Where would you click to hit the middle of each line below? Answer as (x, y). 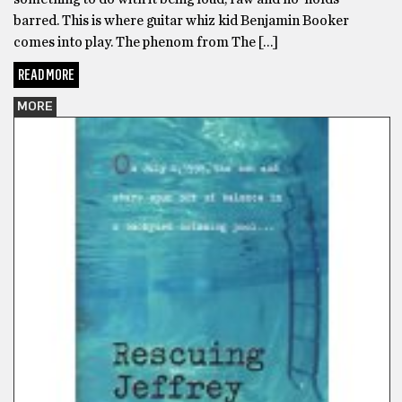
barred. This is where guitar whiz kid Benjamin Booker (181, 21)
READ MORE (46, 75)
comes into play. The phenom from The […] (146, 42)
